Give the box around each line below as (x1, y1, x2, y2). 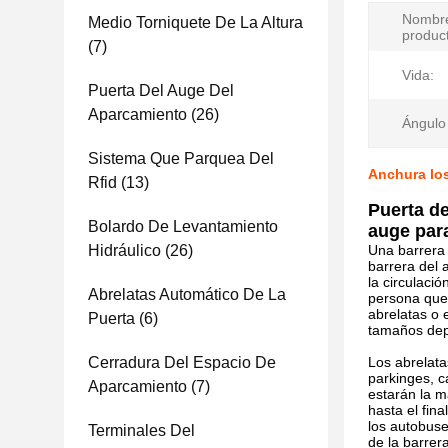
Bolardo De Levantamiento (88, 218, 278, 235)
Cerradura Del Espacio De (88, 354, 276, 371)
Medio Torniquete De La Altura (88, 14, 303, 31)
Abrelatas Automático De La (88, 286, 286, 303)
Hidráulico (88, 242, 161, 259)
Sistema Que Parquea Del (88, 150, 274, 167)
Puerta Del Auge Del (88, 82, 234, 99)
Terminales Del (88, 422, 195, 439)
